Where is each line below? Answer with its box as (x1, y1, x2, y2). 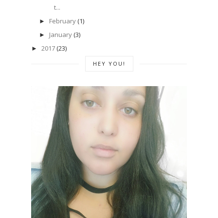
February (49, 16, 76, 25)
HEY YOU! (92, 60, 126, 68)
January (49, 30, 72, 39)
